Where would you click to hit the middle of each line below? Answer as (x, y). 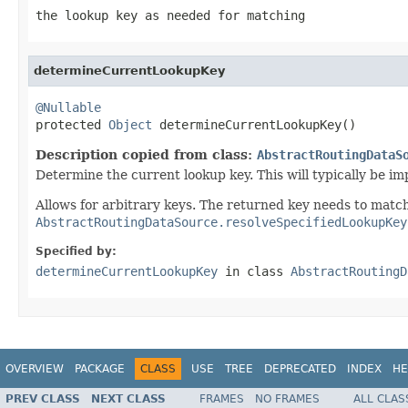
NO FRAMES (287, 399)
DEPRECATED (300, 368)
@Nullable (68, 107)
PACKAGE (100, 368)
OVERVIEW (35, 368)
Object (130, 124)
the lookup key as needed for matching (170, 15)
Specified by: (76, 251)
